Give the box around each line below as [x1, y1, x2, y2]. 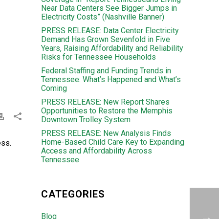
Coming [41, 84, 67, 93]
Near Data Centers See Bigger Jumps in [41, 3, 177, 13]
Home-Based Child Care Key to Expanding [41, 137, 184, 147]
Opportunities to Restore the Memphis [41, 106, 173, 115]
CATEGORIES [41, 188, 105, 200]
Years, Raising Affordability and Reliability [41, 44, 183, 53]
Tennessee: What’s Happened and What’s [41, 75, 181, 84]
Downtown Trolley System [41, 115, 131, 124]
